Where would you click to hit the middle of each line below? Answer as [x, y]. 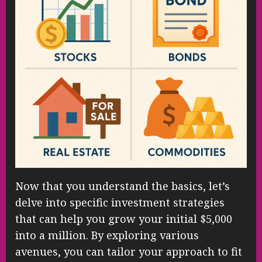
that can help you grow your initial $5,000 [124, 219]
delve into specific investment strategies [120, 203]
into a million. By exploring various [107, 235]
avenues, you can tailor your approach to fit [129, 252]
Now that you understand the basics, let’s [123, 186]
